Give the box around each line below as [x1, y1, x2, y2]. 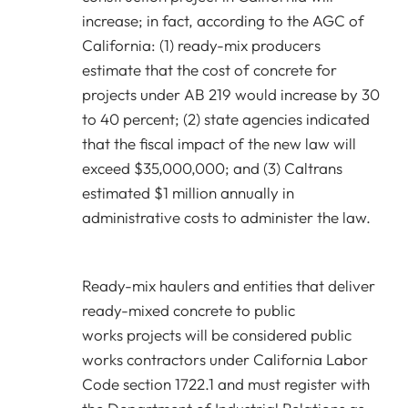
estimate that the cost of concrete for [82, 60, 337, 79]
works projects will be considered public [82, 325, 352, 344]
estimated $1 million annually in [82, 183, 294, 202]
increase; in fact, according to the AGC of [82, 11, 364, 30]
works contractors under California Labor [82, 350, 368, 369]
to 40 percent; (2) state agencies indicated [82, 109, 370, 128]
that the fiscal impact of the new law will [82, 134, 356, 153]
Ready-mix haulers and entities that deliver [82, 276, 375, 295]
